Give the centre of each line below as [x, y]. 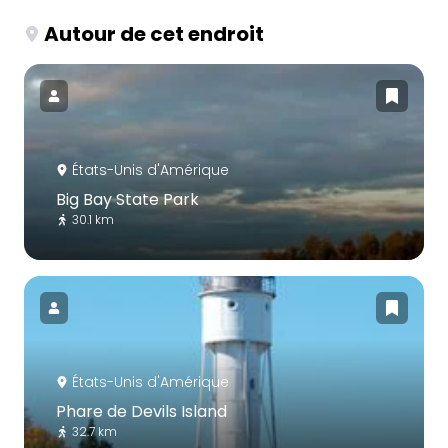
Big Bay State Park [127, 199]
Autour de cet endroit [154, 33]
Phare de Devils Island [141, 411]
